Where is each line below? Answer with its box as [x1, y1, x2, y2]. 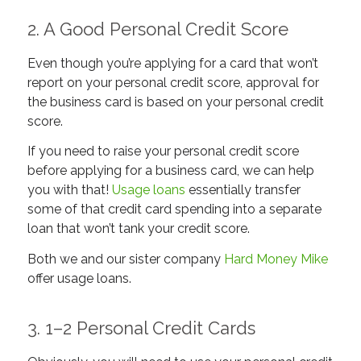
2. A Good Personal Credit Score [27, 19, 288, 40]
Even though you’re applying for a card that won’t [27, 55, 318, 71]
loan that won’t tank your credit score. [27, 221, 250, 237]
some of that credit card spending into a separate [27, 201, 322, 218]
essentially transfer [185, 182, 301, 198]
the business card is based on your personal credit [27, 93, 324, 110]
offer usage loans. [27, 270, 131, 286]
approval [245, 74, 302, 90]
